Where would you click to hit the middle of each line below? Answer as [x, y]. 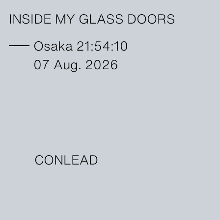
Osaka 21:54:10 [81, 45]
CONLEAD [66, 159]
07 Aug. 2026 [76, 64]
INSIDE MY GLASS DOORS [92, 18]
